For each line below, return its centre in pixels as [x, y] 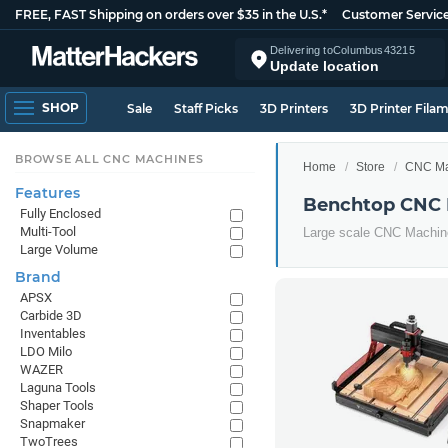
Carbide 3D [51, 315]
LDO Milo [46, 351]
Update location [324, 65]
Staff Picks [206, 108]
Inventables [53, 333]
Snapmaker [52, 423]
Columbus [358, 49]
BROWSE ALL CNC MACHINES [109, 159]
